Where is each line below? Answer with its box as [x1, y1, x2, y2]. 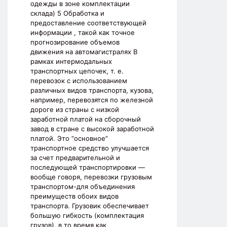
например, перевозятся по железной [30, 96, 153, 104]
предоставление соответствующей [30, 19, 146, 27]
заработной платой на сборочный [30, 115, 141, 124]
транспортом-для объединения [30, 182, 135, 191]
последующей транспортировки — [30, 163, 145, 172]
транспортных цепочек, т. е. [30, 67, 124, 75]
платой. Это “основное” [30, 134, 108, 143]
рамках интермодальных [30, 57, 112, 66]
